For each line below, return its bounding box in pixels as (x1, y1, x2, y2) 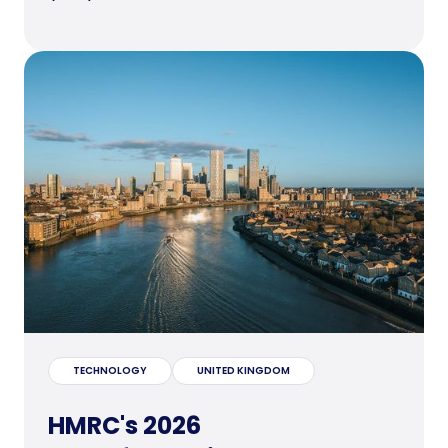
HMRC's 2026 (48, 408, 201, 442)
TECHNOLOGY (73, 362, 147, 378)
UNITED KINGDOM (197, 362, 290, 378)
